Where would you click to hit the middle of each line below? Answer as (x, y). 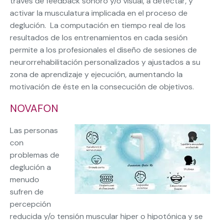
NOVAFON (34, 109)
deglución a (30, 167)
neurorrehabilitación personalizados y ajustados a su (105, 62)
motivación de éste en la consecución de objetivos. (102, 87)
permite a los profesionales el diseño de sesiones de (103, 50)
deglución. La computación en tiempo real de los (98, 26)
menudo (25, 180)
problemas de (35, 155)
